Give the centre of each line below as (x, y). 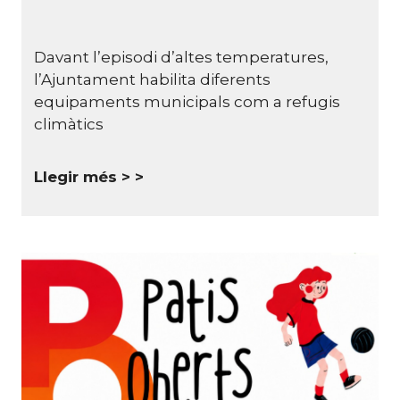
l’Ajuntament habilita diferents (152, 79)
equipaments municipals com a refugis (187, 101)
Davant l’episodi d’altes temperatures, (181, 57)
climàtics (69, 124)
